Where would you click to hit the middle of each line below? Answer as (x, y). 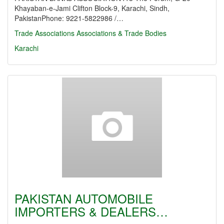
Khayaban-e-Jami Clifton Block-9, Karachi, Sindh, (92, 8)
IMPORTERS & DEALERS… (91, 211)
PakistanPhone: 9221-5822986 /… (69, 18)
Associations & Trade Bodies (121, 33)
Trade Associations (44, 33)
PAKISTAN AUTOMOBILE (84, 198)
